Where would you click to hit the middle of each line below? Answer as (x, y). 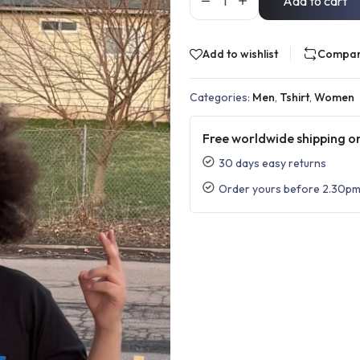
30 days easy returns (272, 163)
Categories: (221, 97)
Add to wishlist (240, 54)
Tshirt (295, 97)
